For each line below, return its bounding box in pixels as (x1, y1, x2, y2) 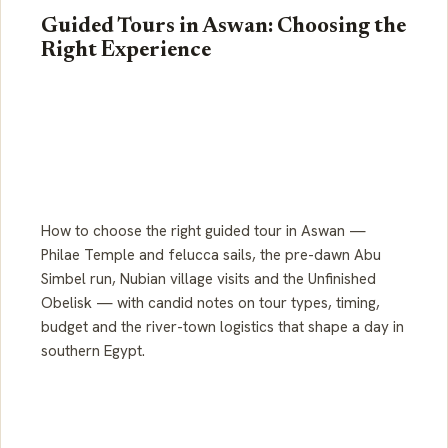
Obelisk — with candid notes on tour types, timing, (41, 293, 380, 314)
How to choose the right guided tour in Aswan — (41, 221, 366, 242)
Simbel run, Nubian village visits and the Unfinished (41, 269, 376, 290)
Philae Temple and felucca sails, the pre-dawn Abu (41, 245, 381, 266)
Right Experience (41, 40, 211, 63)
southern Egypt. (41, 341, 145, 362)
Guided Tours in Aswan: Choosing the (41, 16, 406, 39)
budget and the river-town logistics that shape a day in (41, 317, 404, 338)
